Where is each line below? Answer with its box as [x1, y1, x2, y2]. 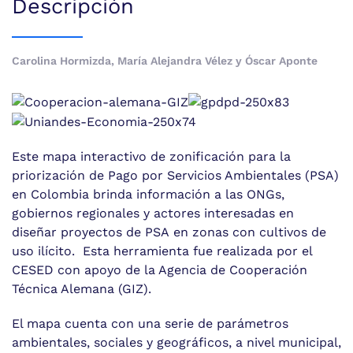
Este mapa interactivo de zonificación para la [12, 149, 291, 164]
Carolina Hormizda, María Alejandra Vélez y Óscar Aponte [12, 54, 318, 67]
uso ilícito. [12, 243, 79, 258]
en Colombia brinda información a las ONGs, [12, 187, 284, 202]
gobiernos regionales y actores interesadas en [12, 206, 294, 221]
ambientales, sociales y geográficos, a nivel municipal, [12, 335, 341, 350]
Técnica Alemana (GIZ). [12, 281, 151, 296]
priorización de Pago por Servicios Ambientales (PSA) [12, 168, 339, 183]
